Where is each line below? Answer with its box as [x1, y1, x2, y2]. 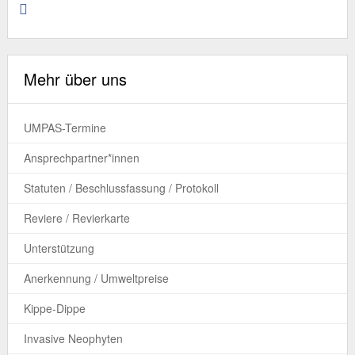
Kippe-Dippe [23, 300, 86, 316]
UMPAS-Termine [23, 119, 106, 136]
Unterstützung [23, 239, 94, 256]
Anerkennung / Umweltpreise [23, 269, 169, 286]
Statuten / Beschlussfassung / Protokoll [23, 179, 219, 196]
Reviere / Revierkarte [23, 209, 130, 226]
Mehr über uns [23, 67, 127, 90]
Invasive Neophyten [23, 330, 123, 346]
